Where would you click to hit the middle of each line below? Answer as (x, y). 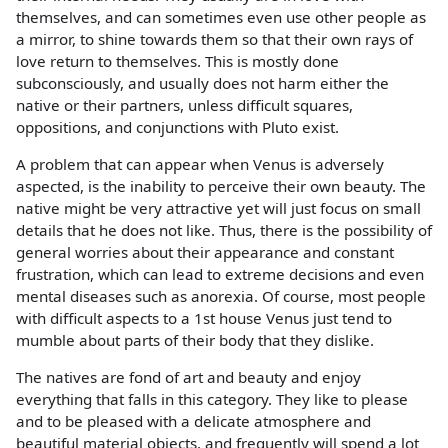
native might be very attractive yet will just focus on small (218, 207)
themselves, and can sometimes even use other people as (221, 16)
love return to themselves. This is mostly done (177, 60)
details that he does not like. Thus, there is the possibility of (224, 229)
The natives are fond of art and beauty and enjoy (188, 376)
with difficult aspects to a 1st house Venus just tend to (204, 317)
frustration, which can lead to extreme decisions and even (220, 273)
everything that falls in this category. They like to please (212, 398)
